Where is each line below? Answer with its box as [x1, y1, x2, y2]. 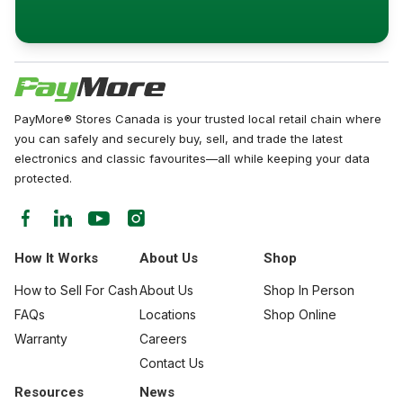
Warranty [14, 331, 67, 347]
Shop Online [264, 307, 337, 323]
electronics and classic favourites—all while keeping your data [14, 151, 370, 166]
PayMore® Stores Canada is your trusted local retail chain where [14, 112, 381, 127]
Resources [14, 384, 84, 401]
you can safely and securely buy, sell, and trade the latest [14, 131, 343, 147]
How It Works [14, 250, 98, 267]
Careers [139, 331, 187, 347]
